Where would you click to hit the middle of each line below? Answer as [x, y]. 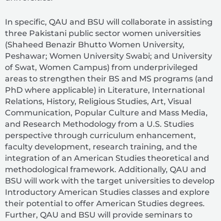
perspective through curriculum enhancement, [100, 135]
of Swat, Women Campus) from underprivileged [101, 67]
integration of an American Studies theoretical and [107, 158]
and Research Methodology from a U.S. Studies [99, 124]
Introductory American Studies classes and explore [107, 192]
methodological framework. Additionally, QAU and [106, 169]
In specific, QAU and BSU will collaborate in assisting [109, 22]
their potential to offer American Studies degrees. [105, 203]
